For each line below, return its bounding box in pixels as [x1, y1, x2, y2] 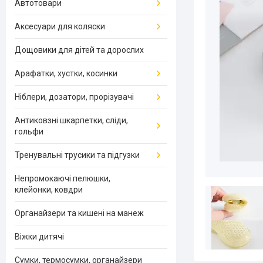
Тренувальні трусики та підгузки [15, 150, 140, 160]
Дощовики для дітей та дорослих [15, 45, 144, 55]
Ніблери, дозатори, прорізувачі [15, 92, 134, 102]
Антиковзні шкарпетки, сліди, [15, 116, 128, 125]
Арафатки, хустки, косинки [15, 69, 117, 78]
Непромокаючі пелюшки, [15, 174, 110, 183]
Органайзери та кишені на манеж [15, 208, 144, 218]
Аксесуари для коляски [15, 22, 105, 31]
